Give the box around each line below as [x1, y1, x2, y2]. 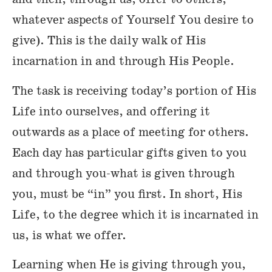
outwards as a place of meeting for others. [12, 124, 249, 140]
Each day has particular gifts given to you [12, 144, 246, 161]
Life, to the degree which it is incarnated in [12, 206, 259, 223]
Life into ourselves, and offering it [12, 103, 210, 120]
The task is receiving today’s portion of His [12, 83, 256, 99]
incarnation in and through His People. [12, 53, 234, 70]
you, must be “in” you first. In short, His [12, 186, 242, 202]
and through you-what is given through [12, 165, 235, 182]
